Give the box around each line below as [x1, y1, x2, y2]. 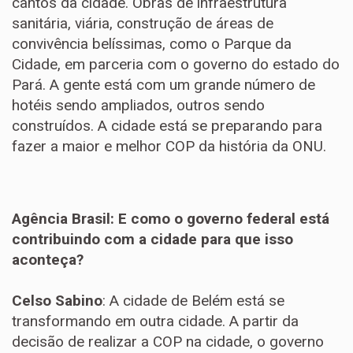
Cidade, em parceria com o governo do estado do [12, 55, 340, 73]
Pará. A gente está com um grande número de [12, 76, 315, 94]
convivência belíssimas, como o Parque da [12, 35, 292, 53]
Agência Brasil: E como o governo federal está [12, 210, 329, 228]
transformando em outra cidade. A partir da [12, 312, 299, 330]
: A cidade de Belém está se [102, 292, 284, 310]
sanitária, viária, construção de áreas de [12, 14, 273, 32]
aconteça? [12, 251, 84, 269]
